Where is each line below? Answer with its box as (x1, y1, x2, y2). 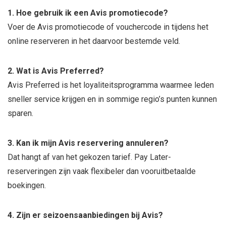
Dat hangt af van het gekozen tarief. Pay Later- (8, 152, 171, 162)
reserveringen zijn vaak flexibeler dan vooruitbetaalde (8, 166, 196, 176)
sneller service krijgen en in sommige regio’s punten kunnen (8, 94, 217, 104)
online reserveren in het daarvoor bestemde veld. (8, 36, 180, 46)
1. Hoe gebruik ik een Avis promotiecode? (8, 8, 168, 18)
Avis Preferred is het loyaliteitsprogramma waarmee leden (8, 80, 214, 90)
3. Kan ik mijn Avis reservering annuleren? (8, 138, 168, 148)
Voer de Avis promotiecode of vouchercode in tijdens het (8, 22, 208, 32)
